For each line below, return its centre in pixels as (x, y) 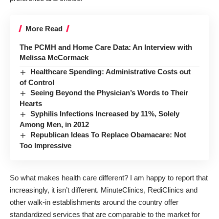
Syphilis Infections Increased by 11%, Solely (105, 114)
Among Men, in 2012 (54, 125)
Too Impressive (45, 146)
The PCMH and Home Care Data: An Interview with (106, 47)
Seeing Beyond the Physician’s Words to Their (109, 93)
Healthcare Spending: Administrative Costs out (111, 72)
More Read (44, 29)
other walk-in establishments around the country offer (94, 202)
